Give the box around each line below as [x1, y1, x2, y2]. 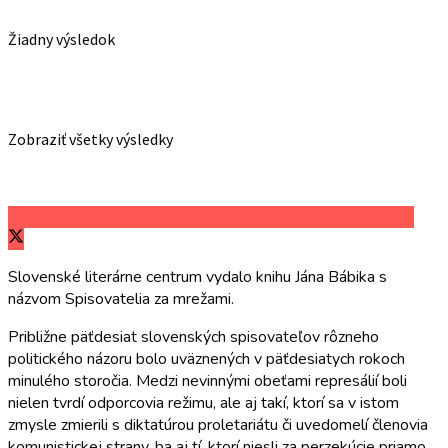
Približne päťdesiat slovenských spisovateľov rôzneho [8, 325, 379, 348]
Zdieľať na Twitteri [157, 205, 283, 228]
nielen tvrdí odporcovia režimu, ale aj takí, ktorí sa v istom [8, 391, 399, 414]
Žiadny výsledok [8, 29, 115, 49]
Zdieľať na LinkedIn [283, 205, 414, 228]
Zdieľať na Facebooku [8, 205, 157, 228]
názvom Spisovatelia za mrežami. [8, 287, 234, 310]
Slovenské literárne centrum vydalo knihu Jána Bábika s [8, 265, 387, 288]
